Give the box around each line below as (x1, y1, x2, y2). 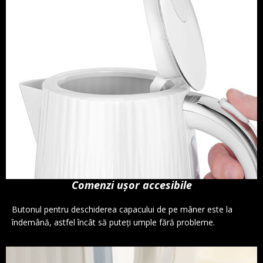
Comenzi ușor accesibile (71, 177, 192, 192)
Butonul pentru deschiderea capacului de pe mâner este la (12, 203, 232, 215)
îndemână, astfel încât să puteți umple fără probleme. (12, 216, 215, 228)
